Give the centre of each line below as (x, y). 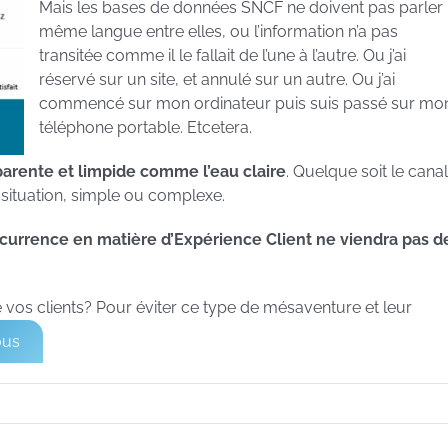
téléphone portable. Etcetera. (145, 128)
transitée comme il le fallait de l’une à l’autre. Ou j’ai (222, 56)
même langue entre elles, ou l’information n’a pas (218, 32)
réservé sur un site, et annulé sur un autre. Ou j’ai (217, 80)
